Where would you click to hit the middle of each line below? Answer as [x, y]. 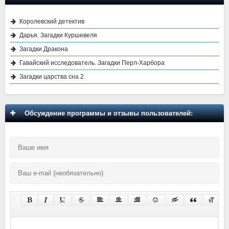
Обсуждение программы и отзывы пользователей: [107, 113]
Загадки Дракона [44, 49]
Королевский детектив [52, 21]
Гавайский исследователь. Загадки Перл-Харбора [92, 63]
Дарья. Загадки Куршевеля [58, 35]
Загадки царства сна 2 [52, 76]
